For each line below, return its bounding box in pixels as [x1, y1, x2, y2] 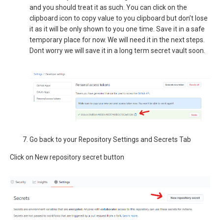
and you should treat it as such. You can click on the [29, 3, 187, 12]
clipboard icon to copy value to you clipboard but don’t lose [29, 14, 208, 23]
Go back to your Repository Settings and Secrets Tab [29, 136, 191, 144]
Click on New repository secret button [10, 153, 124, 162]
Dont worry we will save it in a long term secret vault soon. [29, 47, 205, 55]
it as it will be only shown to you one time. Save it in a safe [29, 25, 205, 33]
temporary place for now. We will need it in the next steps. [29, 36, 205, 44]
